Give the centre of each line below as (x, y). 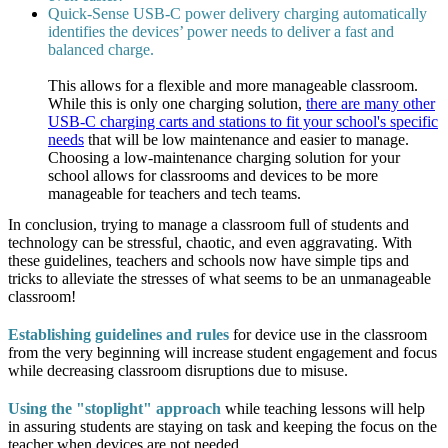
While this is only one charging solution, (177, 103)
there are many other (370, 103)
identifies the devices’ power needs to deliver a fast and (221, 31)
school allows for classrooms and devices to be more (213, 175)
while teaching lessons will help (323, 408)
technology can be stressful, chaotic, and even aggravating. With (210, 242)
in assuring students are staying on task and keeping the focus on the (222, 426)
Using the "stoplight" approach (114, 408)
